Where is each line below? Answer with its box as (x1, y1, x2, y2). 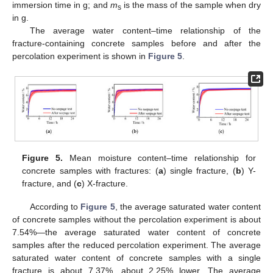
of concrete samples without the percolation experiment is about (12, 214, 261, 224)
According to (29, 202, 81, 211)
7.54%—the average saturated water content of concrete (12, 227, 261, 237)
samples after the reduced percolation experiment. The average (12, 240, 261, 250)
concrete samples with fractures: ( (22, 165, 158, 175)
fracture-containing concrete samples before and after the (12, 38, 261, 49)
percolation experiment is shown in (12, 51, 148, 62)
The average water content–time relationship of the (29, 26, 261, 36)
